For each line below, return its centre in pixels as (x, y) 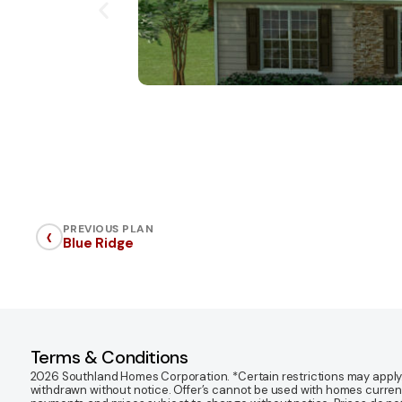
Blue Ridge (98, 243)
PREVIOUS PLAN (109, 228)
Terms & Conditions (109, 357)
